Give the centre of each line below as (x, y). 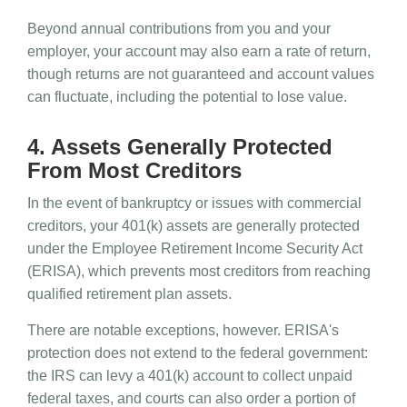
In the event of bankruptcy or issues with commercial (194, 203)
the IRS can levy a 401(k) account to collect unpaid (190, 376)
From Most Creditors (134, 171)
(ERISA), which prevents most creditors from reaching (199, 272)
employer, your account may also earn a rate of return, (199, 52)
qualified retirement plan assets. (129, 294)
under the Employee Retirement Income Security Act (195, 249)
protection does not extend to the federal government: (198, 353)
